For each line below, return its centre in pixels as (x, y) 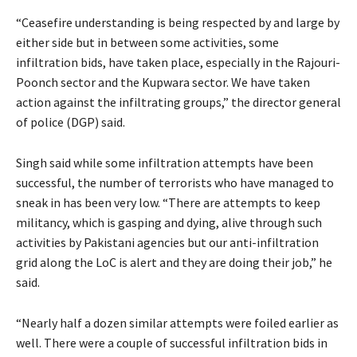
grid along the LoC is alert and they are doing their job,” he (174, 262)
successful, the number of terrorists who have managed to (175, 182)
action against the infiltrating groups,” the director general (178, 102)
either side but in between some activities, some (147, 42)
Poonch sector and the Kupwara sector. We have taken (163, 82)
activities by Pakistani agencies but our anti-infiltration (167, 242)
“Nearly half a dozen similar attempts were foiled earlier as (177, 322)
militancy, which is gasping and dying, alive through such (169, 222)
